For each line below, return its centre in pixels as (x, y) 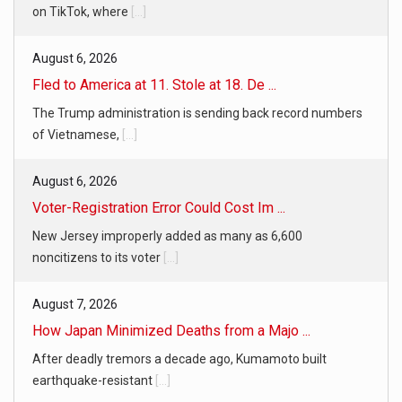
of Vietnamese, (77, 134)
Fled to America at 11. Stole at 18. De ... (154, 84)
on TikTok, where (82, 11)
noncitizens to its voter (98, 257)
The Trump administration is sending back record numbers (197, 113)
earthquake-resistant (94, 380)
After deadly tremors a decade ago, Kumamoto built (179, 358)
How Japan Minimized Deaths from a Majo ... (171, 330)
